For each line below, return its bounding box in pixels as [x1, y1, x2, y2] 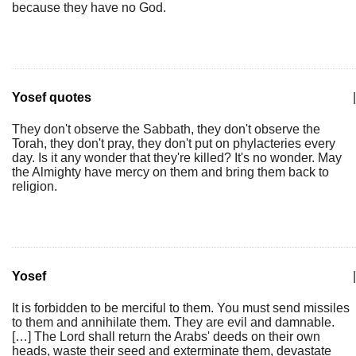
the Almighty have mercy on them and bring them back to [12, 165, 329, 179]
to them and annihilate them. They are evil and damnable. [12, 315, 335, 329]
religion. [12, 180, 57, 193]
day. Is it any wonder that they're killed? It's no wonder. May [12, 151, 342, 164]
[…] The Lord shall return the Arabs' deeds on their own [12, 330, 320, 343]
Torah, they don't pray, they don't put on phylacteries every [12, 137, 335, 150]
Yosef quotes [12, 91, 91, 104]
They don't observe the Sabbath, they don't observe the [12, 122, 320, 136]
